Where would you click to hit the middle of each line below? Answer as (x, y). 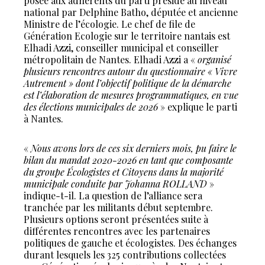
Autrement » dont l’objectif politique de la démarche (127, 83)
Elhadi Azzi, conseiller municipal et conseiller (121, 48)
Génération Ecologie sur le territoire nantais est (127, 36)
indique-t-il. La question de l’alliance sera (113, 195)
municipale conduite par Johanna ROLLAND (115, 184)
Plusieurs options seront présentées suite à (116, 219)
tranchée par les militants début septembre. (118, 207)
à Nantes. (43, 119)
